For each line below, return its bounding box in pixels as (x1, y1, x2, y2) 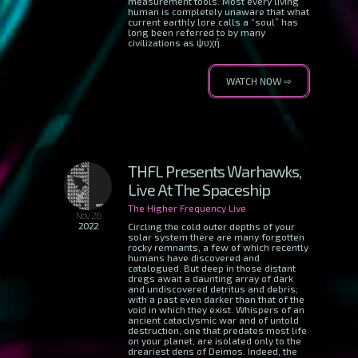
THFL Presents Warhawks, (128, 161, 301, 181)
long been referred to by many (128, 26, 265, 38)
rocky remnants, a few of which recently (128, 241, 308, 253)
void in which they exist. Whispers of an (128, 304, 304, 315)
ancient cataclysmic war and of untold (128, 314, 299, 325)
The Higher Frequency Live (128, 202, 246, 213)
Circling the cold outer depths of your (128, 221, 295, 232)
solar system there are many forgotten (128, 231, 304, 242)
